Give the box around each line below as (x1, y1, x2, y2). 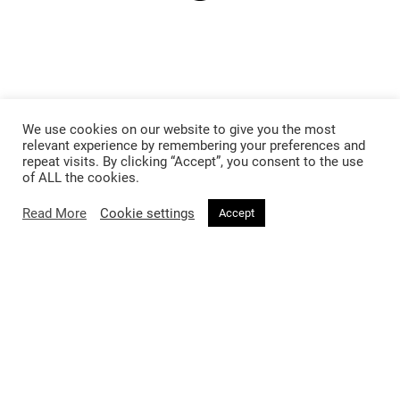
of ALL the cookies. (22, 170, 139, 186)
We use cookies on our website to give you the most (22, 121, 336, 137)
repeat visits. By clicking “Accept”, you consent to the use (22, 154, 363, 170)
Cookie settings (100, 204, 195, 221)
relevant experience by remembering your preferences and (22, 137, 365, 154)
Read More (22, 204, 87, 221)
